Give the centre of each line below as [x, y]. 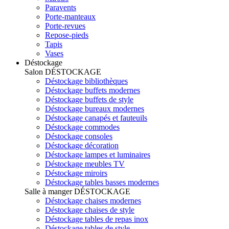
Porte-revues [65, 26]
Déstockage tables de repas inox [97, 219]
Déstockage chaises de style [90, 210]
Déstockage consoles [79, 136]
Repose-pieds [67, 35]
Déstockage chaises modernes [93, 200]
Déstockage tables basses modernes [102, 182]
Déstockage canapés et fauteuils [96, 118]
